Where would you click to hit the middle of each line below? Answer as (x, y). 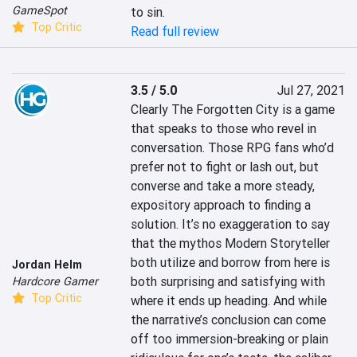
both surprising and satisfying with (228, 282)
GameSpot (39, 11)
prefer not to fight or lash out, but (225, 167)
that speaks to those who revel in (224, 129)
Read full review (175, 31)
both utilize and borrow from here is (231, 263)
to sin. (148, 12)
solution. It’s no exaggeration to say (231, 224)
